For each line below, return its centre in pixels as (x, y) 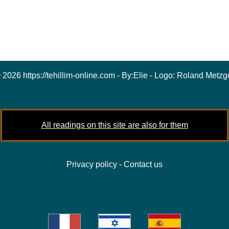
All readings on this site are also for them (114, 125)
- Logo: (162, 75)
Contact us (143, 164)
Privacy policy (92, 164)
